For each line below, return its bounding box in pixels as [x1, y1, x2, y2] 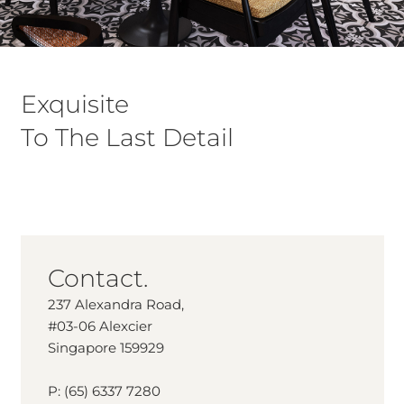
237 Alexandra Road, [47, 296, 184, 313]
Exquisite [20, 89, 129, 119]
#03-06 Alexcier [47, 317, 152, 335]
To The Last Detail [20, 123, 234, 152]
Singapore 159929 [47, 339, 164, 356]
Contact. [47, 263, 148, 293]
